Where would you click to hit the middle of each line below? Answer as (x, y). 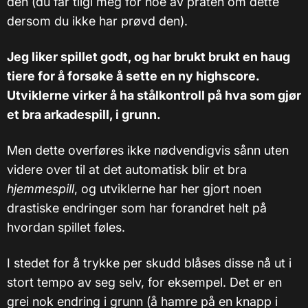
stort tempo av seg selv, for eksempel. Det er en (144, 282)
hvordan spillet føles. (66, 227)
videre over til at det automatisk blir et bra (127, 169)
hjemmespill (41, 188)
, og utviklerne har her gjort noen (168, 188)
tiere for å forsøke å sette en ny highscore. (133, 76)
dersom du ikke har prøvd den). (97, 21)
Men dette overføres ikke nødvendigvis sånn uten (148, 150)
